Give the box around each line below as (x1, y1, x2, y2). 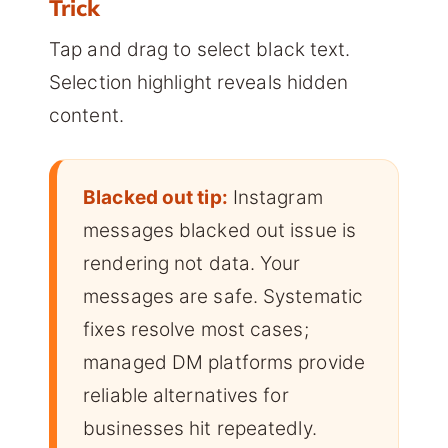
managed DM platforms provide (83, 350, 365, 374)
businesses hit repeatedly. (83, 416, 317, 440)
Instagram (227, 185, 323, 209)
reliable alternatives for (83, 383, 289, 407)
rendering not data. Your (83, 251, 301, 275)
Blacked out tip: (83, 185, 228, 209)
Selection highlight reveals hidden (49, 71, 349, 95)
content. (49, 104, 124, 128)
